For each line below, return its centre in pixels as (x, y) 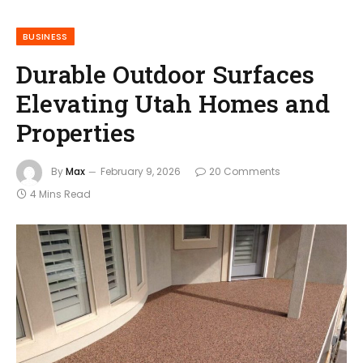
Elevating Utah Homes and (173, 102)
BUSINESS (45, 36)
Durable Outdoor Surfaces (165, 73)
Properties (76, 132)
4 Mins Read (60, 194)
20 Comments (245, 171)
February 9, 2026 (141, 171)
